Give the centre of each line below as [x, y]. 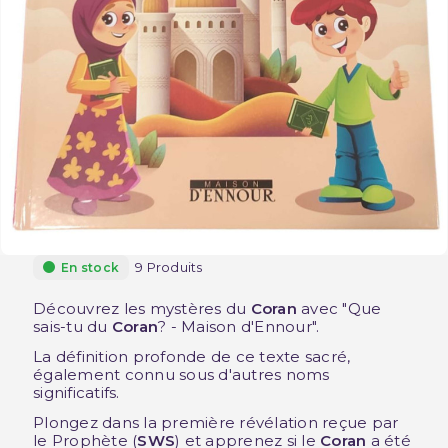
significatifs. [76, 392]
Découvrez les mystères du [142, 308]
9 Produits [169, 266]
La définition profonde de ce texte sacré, [192, 356]
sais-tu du [72, 326]
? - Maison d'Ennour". [239, 326]
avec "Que [339, 308]
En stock [90, 267]
